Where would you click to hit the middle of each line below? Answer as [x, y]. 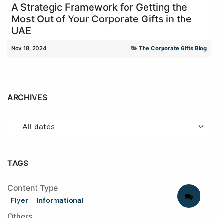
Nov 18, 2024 [29, 48]
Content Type [33, 188]
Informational [60, 200]
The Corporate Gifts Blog [173, 48]
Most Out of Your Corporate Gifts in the [101, 19]
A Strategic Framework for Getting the [99, 7]
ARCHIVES [27, 97]
